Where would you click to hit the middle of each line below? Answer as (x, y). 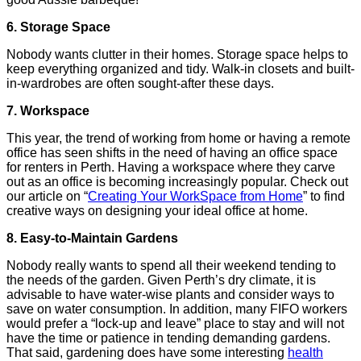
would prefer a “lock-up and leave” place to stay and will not (175, 323)
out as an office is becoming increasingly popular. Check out (177, 181)
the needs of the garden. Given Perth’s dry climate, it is (161, 280)
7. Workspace (48, 110)
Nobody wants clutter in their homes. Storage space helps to (177, 54)
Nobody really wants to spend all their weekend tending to (171, 265)
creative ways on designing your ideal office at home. (157, 210)
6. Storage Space (58, 27)
